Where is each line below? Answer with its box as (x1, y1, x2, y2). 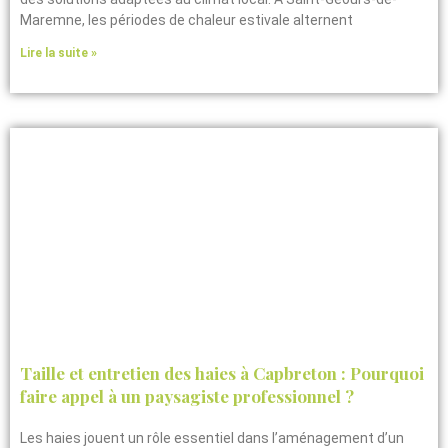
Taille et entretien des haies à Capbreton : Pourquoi (20, 361, 424, 384)
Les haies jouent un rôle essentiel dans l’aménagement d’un (20, 429, 404, 446)
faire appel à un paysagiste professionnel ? (20, 384, 354, 407)
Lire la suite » (20, 45, 97, 60)
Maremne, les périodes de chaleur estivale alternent (20, 11, 353, 28)
